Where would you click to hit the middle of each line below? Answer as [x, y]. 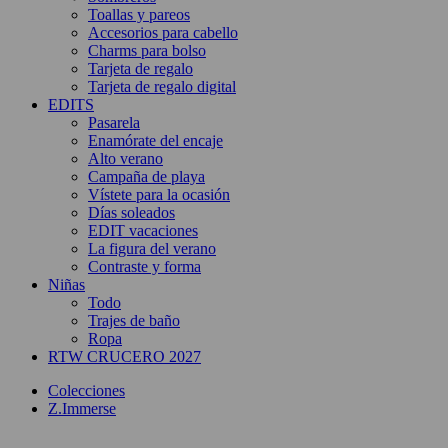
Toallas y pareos [139, 14]
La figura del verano [152, 248]
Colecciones [86, 390]
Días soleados [131, 212]
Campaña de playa [146, 176]
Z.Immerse [82, 408]
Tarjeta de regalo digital [162, 86]
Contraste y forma [144, 266]
